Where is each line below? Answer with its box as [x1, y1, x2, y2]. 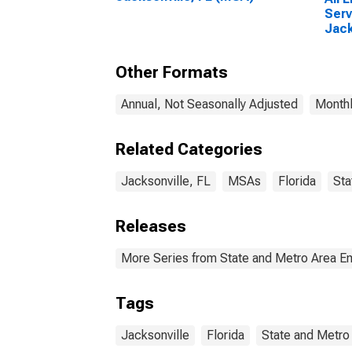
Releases [115, 217, 186, 236]
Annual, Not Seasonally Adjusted [121, 97, 298, 112]
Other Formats [115, 63, 228, 82]
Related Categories [115, 140, 262, 159]
